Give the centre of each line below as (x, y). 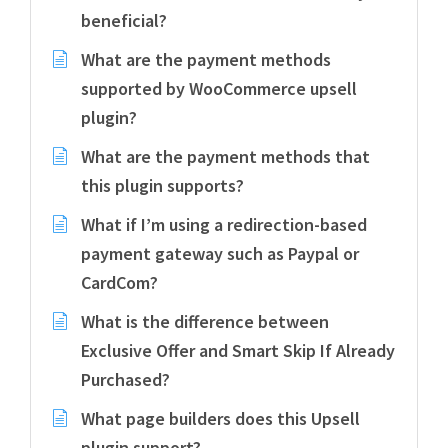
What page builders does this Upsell (220, 418)
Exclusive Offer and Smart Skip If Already (238, 350)
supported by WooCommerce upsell (219, 88)
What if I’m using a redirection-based (224, 224)
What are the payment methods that (225, 156)
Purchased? (125, 379)
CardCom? (119, 282)
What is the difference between (205, 321)
